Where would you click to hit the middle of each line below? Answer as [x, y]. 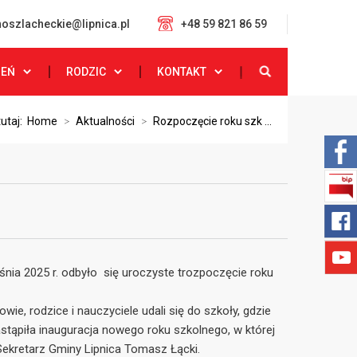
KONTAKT [182, 72]
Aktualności [105, 121]
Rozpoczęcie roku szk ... [212, 121]
